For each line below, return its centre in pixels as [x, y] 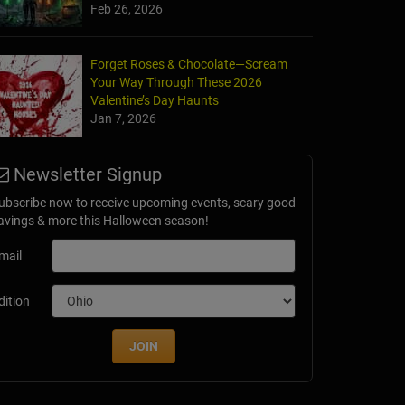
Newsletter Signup [85, 175]
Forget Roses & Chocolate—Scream [189, 65]
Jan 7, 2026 [123, 119]
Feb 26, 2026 [127, 9]
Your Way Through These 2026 [176, 83]
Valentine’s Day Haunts [155, 101]
